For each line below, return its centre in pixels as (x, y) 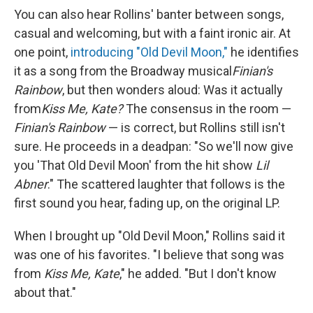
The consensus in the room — (207, 108)
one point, (41, 52)
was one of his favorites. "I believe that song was (149, 254)
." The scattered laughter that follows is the (166, 184)
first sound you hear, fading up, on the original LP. (147, 203)
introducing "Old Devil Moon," (148, 52)
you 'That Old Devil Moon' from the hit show (135, 165)
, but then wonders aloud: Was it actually (173, 89)
